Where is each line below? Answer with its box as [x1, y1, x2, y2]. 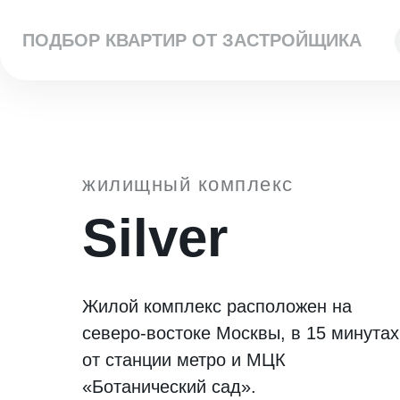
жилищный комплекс [82, 173, 294, 196]
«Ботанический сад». [82, 377, 256, 396]
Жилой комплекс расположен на [82, 296, 352, 316]
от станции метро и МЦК [82, 350, 286, 370]
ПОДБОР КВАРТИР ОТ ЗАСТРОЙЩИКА [22, 30, 362, 50]
